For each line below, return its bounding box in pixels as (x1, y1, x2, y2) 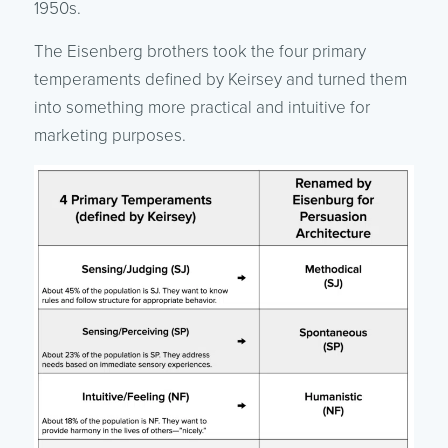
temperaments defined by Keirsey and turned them (33, 68, 407, 90)
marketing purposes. (33, 124, 186, 146)
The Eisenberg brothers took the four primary (33, 40, 366, 62)
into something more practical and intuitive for (33, 96, 370, 118)
